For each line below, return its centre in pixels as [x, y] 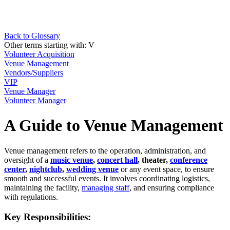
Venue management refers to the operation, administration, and [105, 150]
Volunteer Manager [35, 100]
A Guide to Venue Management [114, 126]
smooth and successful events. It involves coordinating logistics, [107, 178]
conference [189, 160]
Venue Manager [30, 91]
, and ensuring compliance [172, 187]
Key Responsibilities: [47, 217]
